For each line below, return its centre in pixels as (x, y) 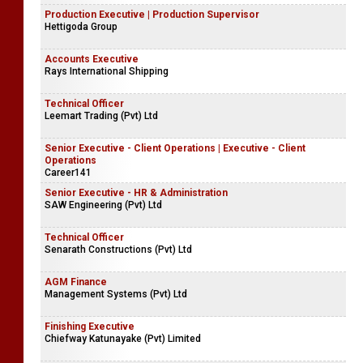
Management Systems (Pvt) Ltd (116, 294)
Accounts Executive (92, 59)
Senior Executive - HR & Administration (136, 193)
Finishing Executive (90, 327)
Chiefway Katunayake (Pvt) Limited (123, 339)
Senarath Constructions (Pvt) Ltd (118, 250)
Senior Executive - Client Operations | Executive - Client (175, 148)
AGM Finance (76, 282)
